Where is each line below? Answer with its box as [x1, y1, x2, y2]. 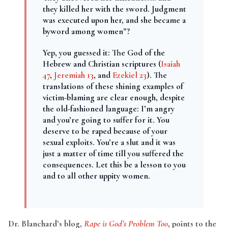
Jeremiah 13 [54, 70, 94, 80]
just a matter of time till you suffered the [43, 148, 184, 159]
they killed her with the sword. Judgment [43, 4, 186, 14]
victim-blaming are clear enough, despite [43, 92, 185, 103]
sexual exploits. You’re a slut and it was [43, 137, 176, 148]
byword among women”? [43, 26, 130, 37]
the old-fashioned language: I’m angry [43, 103, 175, 114]
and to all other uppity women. [43, 170, 150, 181]
